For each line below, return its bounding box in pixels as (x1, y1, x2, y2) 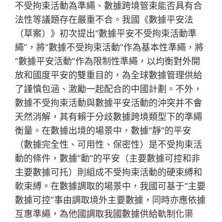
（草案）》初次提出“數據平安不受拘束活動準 (15, 28, 197, 39)
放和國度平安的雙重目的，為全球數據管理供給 (15, 70, 203, 81)
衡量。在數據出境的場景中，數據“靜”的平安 (15, 125, 192, 136)
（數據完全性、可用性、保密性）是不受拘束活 (15, 139, 203, 150)
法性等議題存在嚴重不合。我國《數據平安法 (15, 14, 194, 25)
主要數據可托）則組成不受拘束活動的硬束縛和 (15, 167, 203, 178)
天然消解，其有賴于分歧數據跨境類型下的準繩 (15, 111, 203, 122)
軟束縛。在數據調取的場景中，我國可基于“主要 (15, 181, 206, 192)
